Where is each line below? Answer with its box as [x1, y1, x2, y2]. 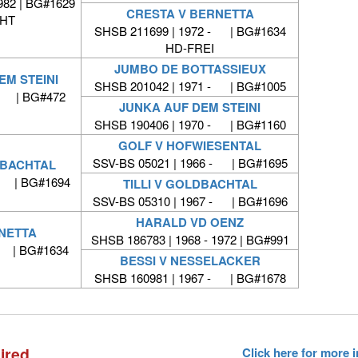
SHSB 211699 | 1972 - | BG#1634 [93, 22, 286, 40]
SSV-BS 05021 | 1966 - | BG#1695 [92, 154, 288, 172]
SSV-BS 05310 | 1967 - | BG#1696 [92, 193, 288, 210]
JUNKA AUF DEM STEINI [119, 98, 261, 117]
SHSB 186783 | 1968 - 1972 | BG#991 [90, 231, 289, 249]
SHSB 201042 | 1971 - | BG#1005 [93, 78, 286, 95]
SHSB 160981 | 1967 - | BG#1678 [93, 269, 286, 287]
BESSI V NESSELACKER [119, 252, 261, 270]
